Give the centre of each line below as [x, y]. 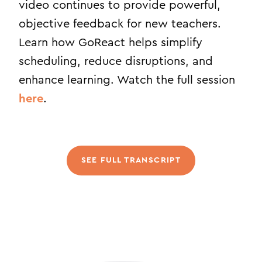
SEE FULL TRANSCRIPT [131, 160]
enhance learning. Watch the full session [127, 80]
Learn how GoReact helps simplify [111, 43]
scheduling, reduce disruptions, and [116, 61]
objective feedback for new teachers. [120, 24]
